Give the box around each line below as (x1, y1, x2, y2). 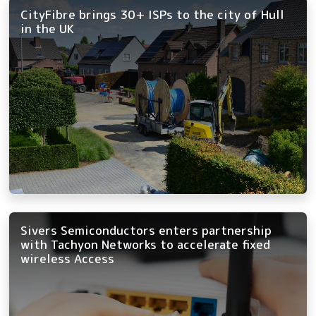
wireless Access (20, 250, 114, 267)
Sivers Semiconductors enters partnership (20, 221, 272, 238)
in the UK (20, 20, 74, 37)
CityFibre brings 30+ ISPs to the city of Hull (20, 6, 284, 23)
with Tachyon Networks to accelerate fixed (20, 236, 270, 253)
